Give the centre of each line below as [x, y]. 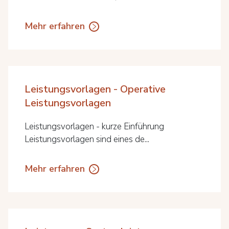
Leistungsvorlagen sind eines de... [87, 139]
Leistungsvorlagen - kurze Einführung [94, 127]
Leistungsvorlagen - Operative [95, 89]
